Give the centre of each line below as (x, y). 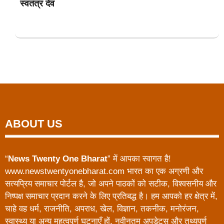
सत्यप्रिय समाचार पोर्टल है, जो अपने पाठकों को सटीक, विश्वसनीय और (111, 184)
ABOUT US (34, 124)
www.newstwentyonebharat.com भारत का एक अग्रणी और (104, 171)
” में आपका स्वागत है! (139, 159)
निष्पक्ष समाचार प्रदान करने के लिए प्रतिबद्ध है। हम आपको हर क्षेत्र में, (111, 196)
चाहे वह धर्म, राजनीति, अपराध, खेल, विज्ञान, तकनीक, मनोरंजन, (102, 209)
